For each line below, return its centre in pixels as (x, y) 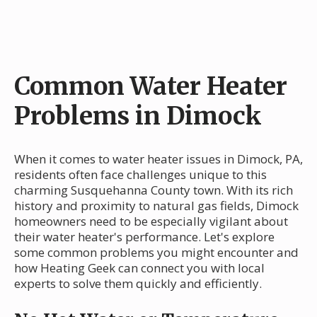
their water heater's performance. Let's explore (144, 236)
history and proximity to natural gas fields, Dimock (156, 205)
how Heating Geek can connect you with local (139, 267)
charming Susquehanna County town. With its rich (154, 190)
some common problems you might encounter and (156, 252)
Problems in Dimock (138, 116)
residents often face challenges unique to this (140, 174)
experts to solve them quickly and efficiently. (138, 283)
